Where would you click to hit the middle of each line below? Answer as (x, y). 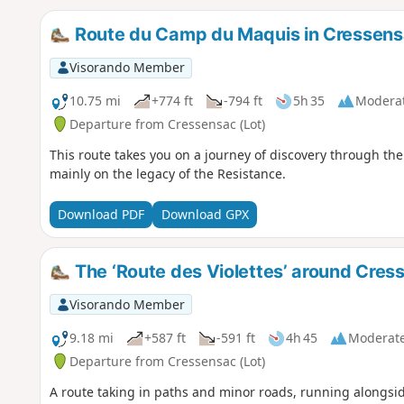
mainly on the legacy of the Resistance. (169, 173)
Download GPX (205, 215)
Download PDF (101, 215)
